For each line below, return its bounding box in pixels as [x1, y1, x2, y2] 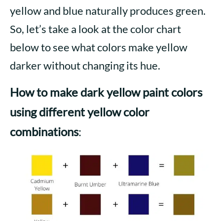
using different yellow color [10, 105, 149, 119]
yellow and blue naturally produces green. [10, 4, 206, 18]
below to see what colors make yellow [10, 40, 187, 54]
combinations [10, 124, 78, 139]
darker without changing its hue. [10, 59, 160, 73]
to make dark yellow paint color [37, 85, 197, 100]
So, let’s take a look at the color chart [10, 22, 181, 36]
